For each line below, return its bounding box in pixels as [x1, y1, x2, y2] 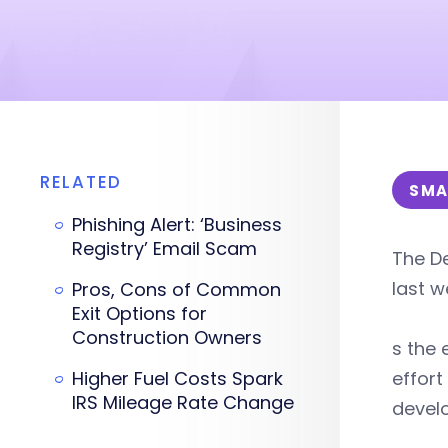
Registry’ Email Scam [72, 236, 257, 261]
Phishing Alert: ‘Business [72, 212, 282, 237]
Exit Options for [72, 301, 207, 326]
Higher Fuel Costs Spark [72, 366, 283, 391]
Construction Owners [72, 325, 262, 350]
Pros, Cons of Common [72, 277, 281, 302]
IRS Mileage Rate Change [72, 390, 294, 415]
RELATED [40, 170, 122, 194]
